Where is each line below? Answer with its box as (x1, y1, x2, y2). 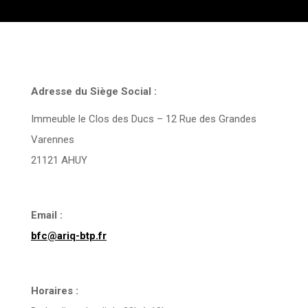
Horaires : (31, 285, 78, 297)
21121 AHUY (31, 154, 87, 166)
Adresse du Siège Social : (31, 85, 157, 98)
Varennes (31, 133, 74, 146)
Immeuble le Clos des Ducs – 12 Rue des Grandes (31, 113, 256, 125)
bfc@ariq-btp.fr (31, 230, 107, 242)
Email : (31, 209, 63, 221)
